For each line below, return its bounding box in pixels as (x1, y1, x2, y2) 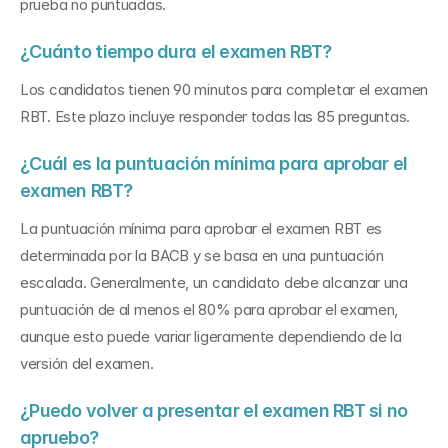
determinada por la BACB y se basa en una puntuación (20, 246, 384, 265)
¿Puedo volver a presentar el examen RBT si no (20, 400, 408, 421)
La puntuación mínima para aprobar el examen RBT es (20, 219, 383, 238)
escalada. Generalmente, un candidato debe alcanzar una (20, 273, 408, 292)
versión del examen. (20, 354, 154, 373)
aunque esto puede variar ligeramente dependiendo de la (20, 327, 402, 346)
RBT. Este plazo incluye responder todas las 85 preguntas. (20, 107, 410, 126)
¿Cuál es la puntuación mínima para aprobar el (20, 153, 408, 174)
